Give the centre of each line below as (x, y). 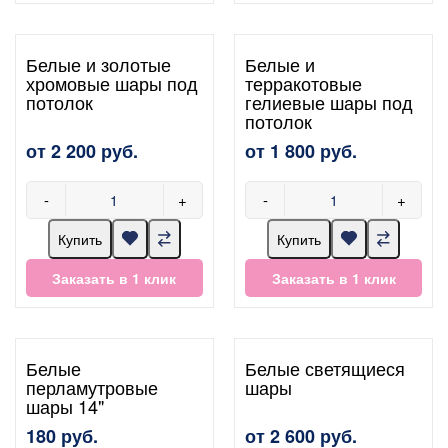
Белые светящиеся (325, 367)
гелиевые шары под (329, 101)
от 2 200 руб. (82, 150)
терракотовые (304, 82)
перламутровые (92, 386)
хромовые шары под (112, 82)
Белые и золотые (98, 63)
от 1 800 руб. (301, 150)
